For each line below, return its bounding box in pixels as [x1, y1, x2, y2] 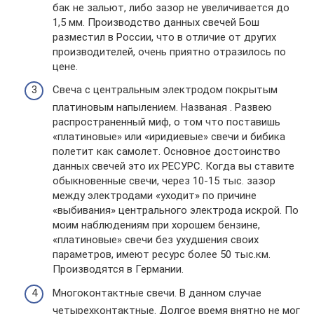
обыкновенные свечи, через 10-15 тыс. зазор [53, 175, 275, 187]
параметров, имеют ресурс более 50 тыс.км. [53, 248, 271, 261]
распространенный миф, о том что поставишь [53, 116, 280, 128]
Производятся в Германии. [53, 263, 184, 275]
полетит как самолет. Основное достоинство [53, 145, 280, 158]
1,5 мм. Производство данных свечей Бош [53, 15, 259, 29]
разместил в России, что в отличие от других [53, 30, 276, 43]
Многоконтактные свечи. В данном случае [53, 286, 261, 299]
